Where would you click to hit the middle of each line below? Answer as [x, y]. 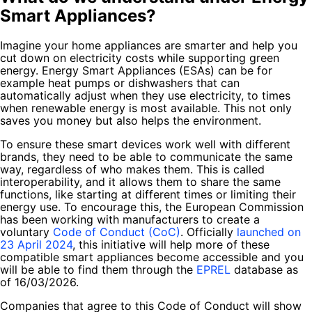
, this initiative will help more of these [171, 244]
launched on [269, 232]
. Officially [209, 232]
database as [264, 269]
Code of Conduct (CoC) [117, 232]
